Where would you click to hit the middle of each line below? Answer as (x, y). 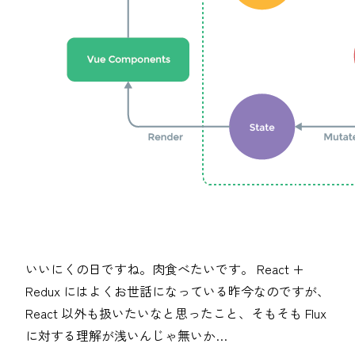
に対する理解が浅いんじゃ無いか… (126, 336)
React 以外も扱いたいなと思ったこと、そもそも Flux (176, 313)
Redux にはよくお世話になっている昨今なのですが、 (177, 291)
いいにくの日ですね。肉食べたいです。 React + (165, 269)
